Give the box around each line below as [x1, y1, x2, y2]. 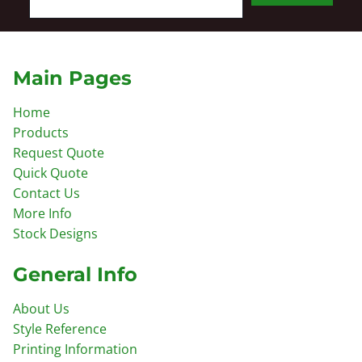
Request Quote [13, 143, 105, 162]
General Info [13, 262, 138, 286]
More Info [13, 204, 73, 222]
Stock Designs [13, 224, 99, 242]
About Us [13, 299, 70, 318]
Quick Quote [13, 163, 89, 182]
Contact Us [13, 183, 81, 202]
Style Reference [13, 319, 107, 338]
